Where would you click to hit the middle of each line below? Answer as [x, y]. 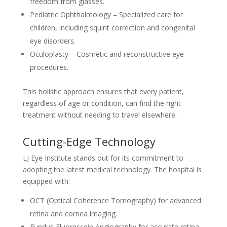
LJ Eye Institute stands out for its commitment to [103, 158]
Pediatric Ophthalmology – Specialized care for [106, 14]
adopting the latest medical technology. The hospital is [112, 169]
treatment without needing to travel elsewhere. [100, 115]
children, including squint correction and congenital [112, 28]
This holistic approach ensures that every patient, [103, 91]
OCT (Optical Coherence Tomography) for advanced [115, 200]
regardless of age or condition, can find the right [102, 103]
